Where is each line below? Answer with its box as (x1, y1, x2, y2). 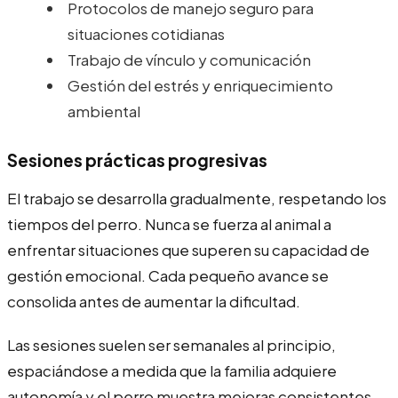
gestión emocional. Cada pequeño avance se (7, 265, 329, 285)
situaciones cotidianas (68, 23, 225, 44)
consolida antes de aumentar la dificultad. (7, 291, 300, 311)
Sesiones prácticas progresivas (7, 148, 267, 171)
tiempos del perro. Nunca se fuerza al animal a (7, 213, 331, 234)
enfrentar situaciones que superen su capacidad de (7, 239, 370, 259)
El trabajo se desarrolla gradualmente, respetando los (7, 187, 386, 208)
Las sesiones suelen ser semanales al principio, (7, 334, 336, 354)
